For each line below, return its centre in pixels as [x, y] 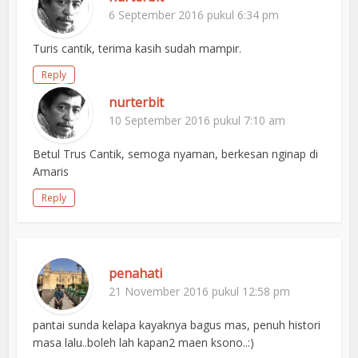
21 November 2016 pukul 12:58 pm [200, 292]
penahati [136, 274]
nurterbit [137, 103]
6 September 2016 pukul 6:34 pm [194, 15]
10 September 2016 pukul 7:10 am [197, 121]
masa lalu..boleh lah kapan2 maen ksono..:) [144, 343]
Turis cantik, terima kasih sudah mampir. [137, 49]
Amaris [51, 172]
